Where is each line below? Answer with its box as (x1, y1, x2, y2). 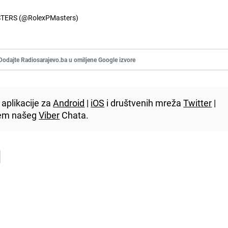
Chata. (60, 108, 89, 121)
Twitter (183, 96, 212, 109)
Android (53, 96, 85, 109)
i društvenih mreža (104, 96, 184, 109)
